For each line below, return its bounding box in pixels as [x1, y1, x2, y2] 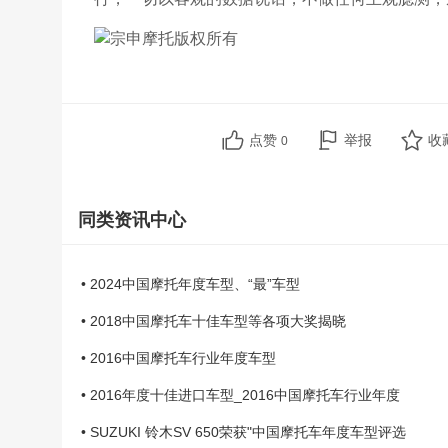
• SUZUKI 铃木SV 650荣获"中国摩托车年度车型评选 [81, 424, 406, 440]
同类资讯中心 [78, 210, 186, 230]
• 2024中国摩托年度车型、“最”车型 [81, 276, 300, 292]
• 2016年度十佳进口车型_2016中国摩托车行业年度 [81, 387, 400, 403]
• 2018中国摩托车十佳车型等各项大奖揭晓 [81, 313, 346, 329]
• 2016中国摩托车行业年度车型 [81, 350, 276, 366]
